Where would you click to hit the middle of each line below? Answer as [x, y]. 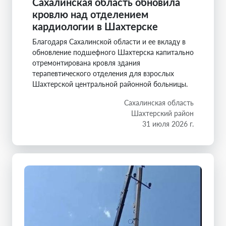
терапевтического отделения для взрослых [103, 74]
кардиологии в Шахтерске [95, 26]
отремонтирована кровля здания [86, 63]
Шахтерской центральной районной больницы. [110, 84]
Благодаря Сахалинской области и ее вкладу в [109, 42]
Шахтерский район [162, 114]
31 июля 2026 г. [168, 124]
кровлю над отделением [90, 14]
